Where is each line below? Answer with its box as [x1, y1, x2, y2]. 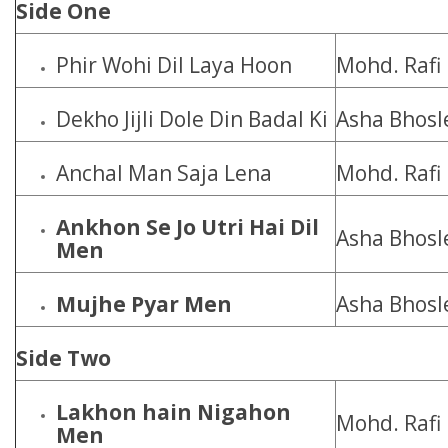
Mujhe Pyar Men [56, 290, 232, 318]
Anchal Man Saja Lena [56, 159, 272, 187]
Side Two [16, 344, 111, 372]
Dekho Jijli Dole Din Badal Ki [56, 105, 328, 133]
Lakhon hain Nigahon [56, 398, 291, 426]
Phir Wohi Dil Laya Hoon [56, 51, 292, 79]
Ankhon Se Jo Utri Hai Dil [56, 213, 319, 241]
